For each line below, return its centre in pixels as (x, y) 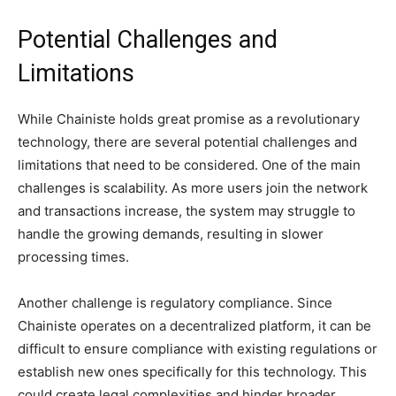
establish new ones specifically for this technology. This (192, 371)
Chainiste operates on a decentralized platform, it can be (194, 325)
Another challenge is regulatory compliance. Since (175, 302)
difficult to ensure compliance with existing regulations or (198, 348)
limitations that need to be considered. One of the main (189, 164)
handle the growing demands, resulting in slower (171, 233)
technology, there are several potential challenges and (187, 141)
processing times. (73, 256)
